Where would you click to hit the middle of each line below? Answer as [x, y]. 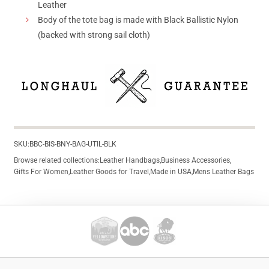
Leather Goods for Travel [109, 171]
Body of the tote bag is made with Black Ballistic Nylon [138, 20]
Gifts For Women [41, 171]
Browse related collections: [57, 160]
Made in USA [171, 171]
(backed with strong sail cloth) [94, 35]
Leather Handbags [130, 160]
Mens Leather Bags [223, 171]
